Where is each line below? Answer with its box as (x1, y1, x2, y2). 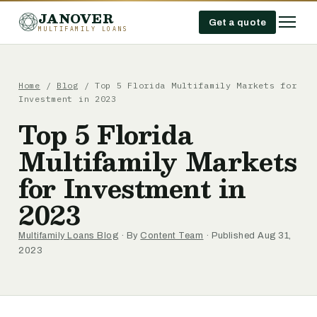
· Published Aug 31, (203, 231, 292, 241)
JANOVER (38, 8, 113, 28)
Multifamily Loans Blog (18, 231, 119, 241)
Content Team (140, 231, 204, 241)
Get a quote (208, 16, 266, 28)
